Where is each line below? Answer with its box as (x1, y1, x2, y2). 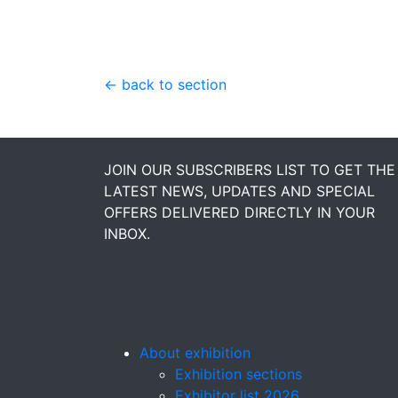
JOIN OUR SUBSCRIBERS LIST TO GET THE (104, 161, 395, 179)
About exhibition (139, 344, 251, 362)
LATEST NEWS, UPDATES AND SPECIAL (104, 182, 375, 201)
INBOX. (104, 225, 150, 243)
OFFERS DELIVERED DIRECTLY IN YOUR (104, 203, 375, 222)
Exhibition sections (175, 365, 302, 384)
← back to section (104, 76, 227, 94)
